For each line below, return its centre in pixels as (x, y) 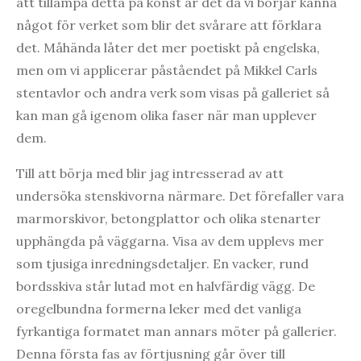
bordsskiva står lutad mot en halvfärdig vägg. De (166, 286)
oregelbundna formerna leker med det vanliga (159, 308)
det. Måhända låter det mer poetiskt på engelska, (168, 47)
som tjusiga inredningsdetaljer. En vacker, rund (162, 263)
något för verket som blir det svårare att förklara (169, 25)
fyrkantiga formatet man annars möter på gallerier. (176, 331)
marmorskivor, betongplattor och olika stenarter (168, 218)
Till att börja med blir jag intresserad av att (150, 173)
